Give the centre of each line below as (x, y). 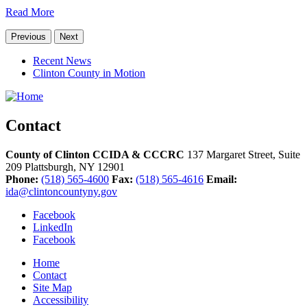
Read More (30, 12)
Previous (28, 37)
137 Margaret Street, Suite (244, 154)
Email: (222, 179)
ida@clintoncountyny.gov (61, 191)
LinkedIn (53, 227)
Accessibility (61, 299)
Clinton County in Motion (89, 73)
